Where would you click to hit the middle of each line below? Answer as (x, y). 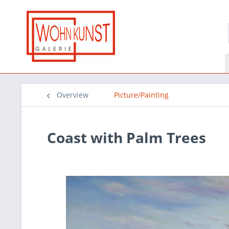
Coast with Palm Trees (127, 138)
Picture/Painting (141, 95)
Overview (73, 95)
